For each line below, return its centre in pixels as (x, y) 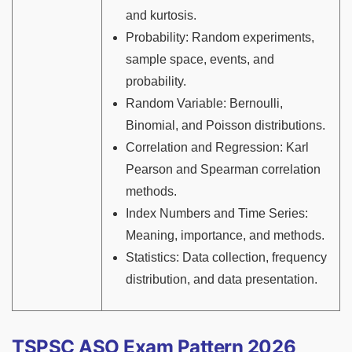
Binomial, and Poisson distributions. (225, 125)
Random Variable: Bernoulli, (204, 103)
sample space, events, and (200, 59)
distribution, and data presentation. (222, 279)
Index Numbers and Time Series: (217, 213)
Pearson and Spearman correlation (223, 169)
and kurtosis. (161, 15)
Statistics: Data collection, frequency (226, 257)
